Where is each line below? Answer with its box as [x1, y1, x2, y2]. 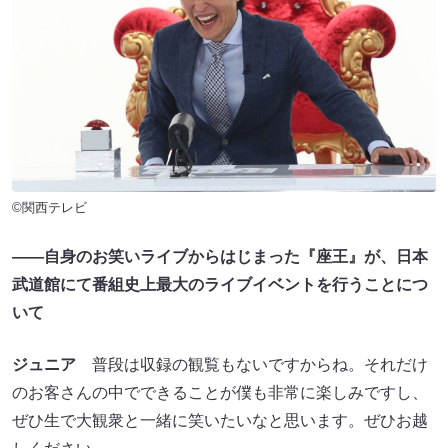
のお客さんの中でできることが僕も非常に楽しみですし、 [12, 384, 428, 402]
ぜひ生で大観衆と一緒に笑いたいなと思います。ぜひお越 [12, 412, 428, 430]
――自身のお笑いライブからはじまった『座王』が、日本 [12, 248, 428, 266]
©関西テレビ [12, 200, 87, 216]
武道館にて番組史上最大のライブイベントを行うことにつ [12, 276, 428, 294]
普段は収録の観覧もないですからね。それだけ [76, 356, 428, 374]
